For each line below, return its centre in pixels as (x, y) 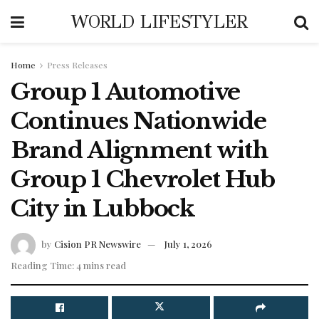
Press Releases (77, 65)
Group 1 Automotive (125, 92)
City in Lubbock (103, 209)
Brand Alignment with (140, 150)
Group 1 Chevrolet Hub (143, 179)
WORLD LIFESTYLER (159, 21)
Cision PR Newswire (98, 244)
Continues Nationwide (138, 121)
